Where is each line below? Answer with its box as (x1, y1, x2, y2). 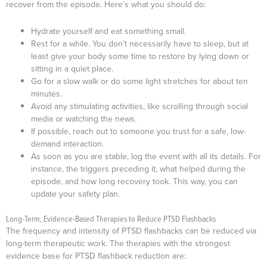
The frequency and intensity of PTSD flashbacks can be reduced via (6, 225, 256, 238)
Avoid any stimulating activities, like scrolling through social (31, 100, 248, 113)
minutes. (31, 88, 64, 101)
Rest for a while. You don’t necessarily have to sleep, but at (31, 38, 249, 51)
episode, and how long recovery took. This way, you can (31, 175, 238, 188)
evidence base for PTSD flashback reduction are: (6, 250, 188, 263)
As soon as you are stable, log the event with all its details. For (31, 150, 261, 163)
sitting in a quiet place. (31, 63, 116, 76)
